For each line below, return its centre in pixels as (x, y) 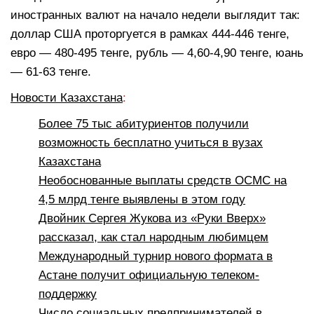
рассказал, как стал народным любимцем (153, 237)
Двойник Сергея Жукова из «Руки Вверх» (152, 218)
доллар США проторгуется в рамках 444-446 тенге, (150, 34)
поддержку (68, 294)
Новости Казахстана (67, 97)
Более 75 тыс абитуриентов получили (144, 123)
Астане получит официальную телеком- (149, 275)
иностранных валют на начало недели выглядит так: (155, 15)
